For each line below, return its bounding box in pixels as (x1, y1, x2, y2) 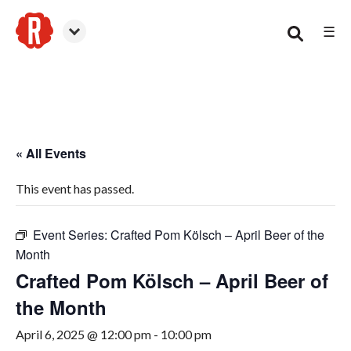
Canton (16, 49, 55, 64)
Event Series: (33, 226, 110, 244)
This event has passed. (16, 181, 134, 196)
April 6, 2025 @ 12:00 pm (16, 327, 151, 342)
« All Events (16, 144, 86, 162)
